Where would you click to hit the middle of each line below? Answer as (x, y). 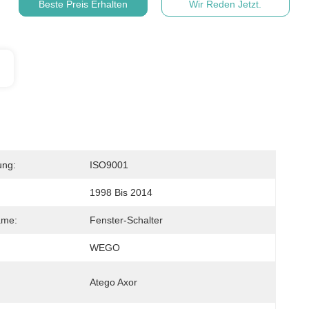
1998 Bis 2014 (121, 192)
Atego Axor (113, 282)
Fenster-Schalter (126, 220)
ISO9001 (109, 165)
